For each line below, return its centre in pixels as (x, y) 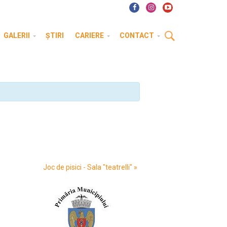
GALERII (17, 35)
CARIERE (89, 35)
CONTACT (137, 35)
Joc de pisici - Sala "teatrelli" (88, 167)
